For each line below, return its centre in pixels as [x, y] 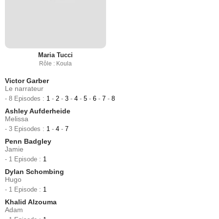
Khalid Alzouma [31, 202]
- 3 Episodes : [26, 129]
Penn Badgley [28, 141]
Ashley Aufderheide [38, 111]
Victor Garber [27, 80]
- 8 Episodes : [26, 98]
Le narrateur [24, 88]
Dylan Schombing [34, 171]
